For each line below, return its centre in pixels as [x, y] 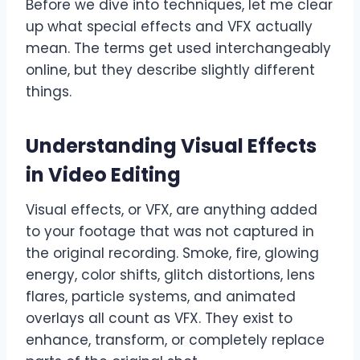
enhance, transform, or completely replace [175, 340]
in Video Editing [103, 175]
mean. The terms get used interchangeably [178, 49]
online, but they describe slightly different [170, 70]
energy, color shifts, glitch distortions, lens [170, 275]
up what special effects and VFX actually [169, 27]
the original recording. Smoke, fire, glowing [172, 254]
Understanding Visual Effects [171, 146]
